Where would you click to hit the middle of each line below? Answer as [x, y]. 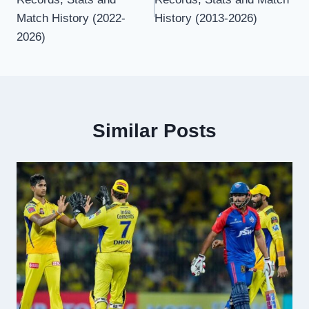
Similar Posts [154, 131]
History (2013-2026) [206, 19]
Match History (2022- [71, 19]
